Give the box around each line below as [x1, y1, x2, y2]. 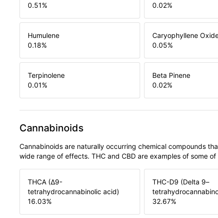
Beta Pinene [152, 71, 190, 80]
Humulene [28, 31, 59, 40]
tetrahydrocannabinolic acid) [28, 187, 119, 196]
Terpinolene [28, 71, 65, 80]
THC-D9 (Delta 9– [152, 178, 209, 186]
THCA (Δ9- [28, 178, 62, 186]
